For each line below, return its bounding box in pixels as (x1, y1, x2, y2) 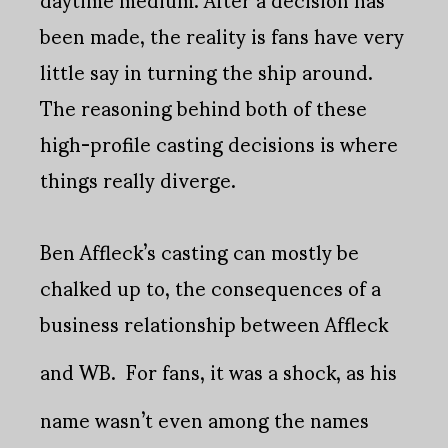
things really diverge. (40, 150, 236, 209)
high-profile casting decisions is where (40, 114, 398, 173)
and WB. (40, 342, 121, 401)
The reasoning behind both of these (40, 78, 367, 137)
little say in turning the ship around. (40, 42, 373, 101)
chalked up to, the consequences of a (40, 258, 381, 317)
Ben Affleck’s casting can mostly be (40, 222, 359, 281)
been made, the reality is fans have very (40, 6, 404, 65)
